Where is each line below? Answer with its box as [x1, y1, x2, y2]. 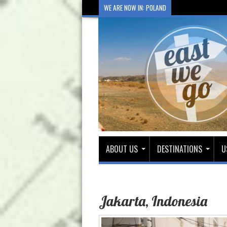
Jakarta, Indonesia [98, 192, 207, 210]
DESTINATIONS [157, 142, 202, 155]
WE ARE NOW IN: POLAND [103, 3, 166, 13]
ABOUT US [105, 142, 138, 155]
